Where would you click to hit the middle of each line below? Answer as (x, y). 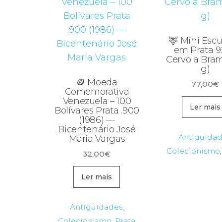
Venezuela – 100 (97, 101)
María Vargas (97, 139)
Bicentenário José (97, 129)
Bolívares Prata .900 (97, 110)
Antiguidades (96, 207)
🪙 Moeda (97, 82)
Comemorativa (97, 91)
